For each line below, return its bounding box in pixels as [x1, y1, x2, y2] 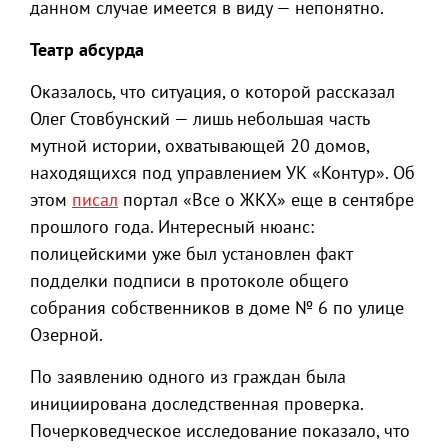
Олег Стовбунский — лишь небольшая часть [30, 107, 369, 131]
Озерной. [30, 323, 103, 347]
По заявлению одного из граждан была [30, 365, 346, 389]
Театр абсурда [30, 38, 144, 62]
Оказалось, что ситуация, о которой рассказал [30, 80, 395, 104]
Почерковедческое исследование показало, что [30, 419, 410, 443]
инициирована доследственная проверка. [30, 392, 363, 416]
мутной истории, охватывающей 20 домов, [30, 134, 369, 158]
